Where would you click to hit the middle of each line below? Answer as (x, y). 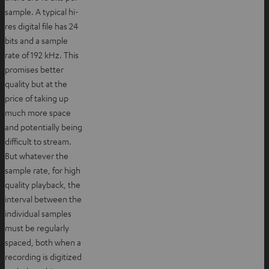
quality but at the (36, 83)
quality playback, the (43, 184)
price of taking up (37, 98)
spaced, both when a (43, 242)
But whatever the (37, 155)
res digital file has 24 (41, 26)
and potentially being (44, 126)
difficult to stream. (38, 141)
